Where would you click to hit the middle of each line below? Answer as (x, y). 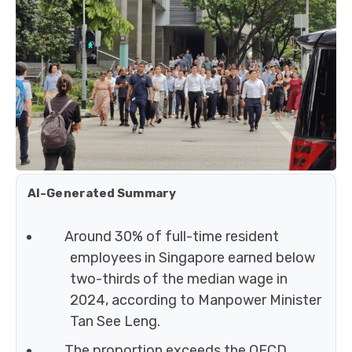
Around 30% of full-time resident (171, 237)
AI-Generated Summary (102, 194)
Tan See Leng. (115, 322)
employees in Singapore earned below (192, 258)
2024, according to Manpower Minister (196, 301)
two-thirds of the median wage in (179, 279)
